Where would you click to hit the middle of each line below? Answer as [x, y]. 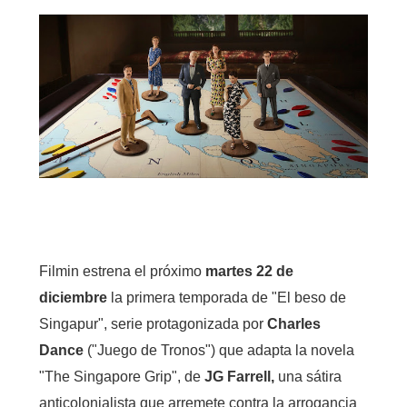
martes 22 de [249, 271]
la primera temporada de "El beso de [228, 297]
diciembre [74, 297]
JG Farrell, [241, 376]
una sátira [309, 376]
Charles [293, 323]
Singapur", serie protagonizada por [153, 323]
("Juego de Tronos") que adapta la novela [218, 350]
